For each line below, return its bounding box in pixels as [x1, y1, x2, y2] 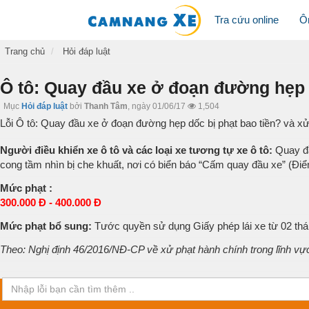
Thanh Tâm [84, 101, 128, 111]
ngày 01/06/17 [132, 101, 186, 111]
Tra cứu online [215, 14, 279, 26]
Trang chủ [5, 46, 45, 57]
